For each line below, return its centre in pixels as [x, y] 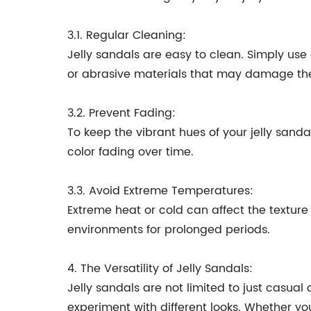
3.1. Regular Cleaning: [127, 35]
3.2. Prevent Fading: [121, 113]
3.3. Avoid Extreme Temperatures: [160, 191]
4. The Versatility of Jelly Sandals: [160, 269]
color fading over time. [131, 152]
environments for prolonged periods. [169, 230]
